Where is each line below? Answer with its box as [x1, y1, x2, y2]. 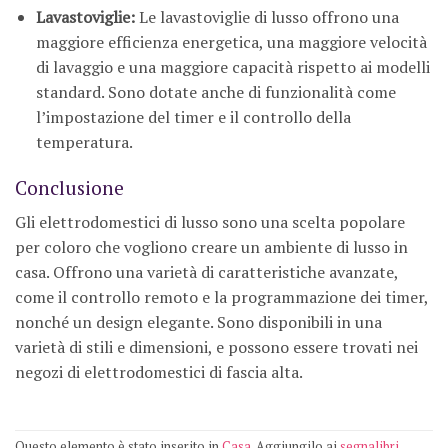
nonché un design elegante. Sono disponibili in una [15, 310, 382, 333]
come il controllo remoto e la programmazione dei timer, [15, 285, 428, 308]
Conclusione [15, 175, 124, 201]
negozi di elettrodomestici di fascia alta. [15, 360, 303, 383]
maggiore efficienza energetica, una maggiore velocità [35, 31, 427, 54]
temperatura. [35, 131, 133, 154]
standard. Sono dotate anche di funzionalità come [35, 81, 396, 104]
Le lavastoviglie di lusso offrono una [134, 6, 399, 29]
